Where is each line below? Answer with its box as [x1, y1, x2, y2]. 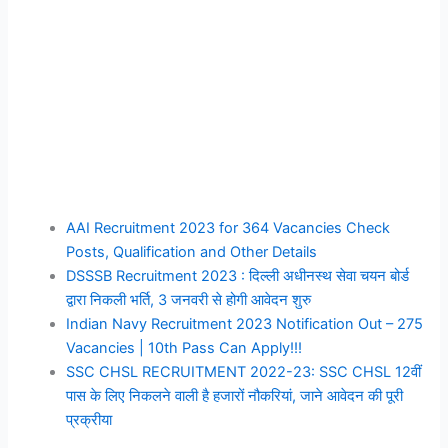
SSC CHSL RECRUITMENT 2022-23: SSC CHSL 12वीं [66, 363, 422, 382]
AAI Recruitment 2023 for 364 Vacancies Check [66, 219, 391, 238]
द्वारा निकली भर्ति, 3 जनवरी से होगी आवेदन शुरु [66, 291, 312, 310]
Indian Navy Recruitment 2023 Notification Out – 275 [66, 315, 424, 334]
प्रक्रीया [66, 411, 113, 430]
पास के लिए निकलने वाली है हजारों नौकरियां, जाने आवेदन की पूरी [66, 387, 404, 406]
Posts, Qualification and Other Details [66, 243, 318, 262]
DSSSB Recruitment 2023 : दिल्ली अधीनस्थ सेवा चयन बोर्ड [66, 267, 410, 286]
